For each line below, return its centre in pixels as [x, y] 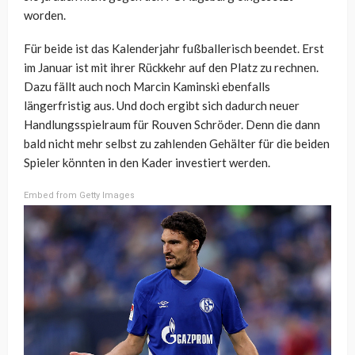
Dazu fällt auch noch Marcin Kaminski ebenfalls [147, 87]
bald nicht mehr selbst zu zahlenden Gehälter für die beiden [177, 144]
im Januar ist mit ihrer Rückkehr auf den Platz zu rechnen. [171, 68]
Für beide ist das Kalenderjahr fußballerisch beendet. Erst [174, 49]
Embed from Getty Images [79, 196]
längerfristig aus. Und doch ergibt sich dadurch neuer [162, 106]
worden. [45, 15]
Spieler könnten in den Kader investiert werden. [147, 163]
